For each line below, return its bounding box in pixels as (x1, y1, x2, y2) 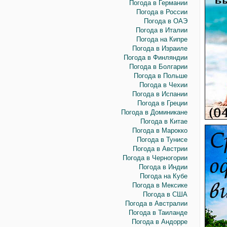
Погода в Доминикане (121, 108, 187, 116)
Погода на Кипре (136, 35, 187, 43)
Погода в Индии (138, 163, 187, 171)
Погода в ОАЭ (143, 17, 187, 25)
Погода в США (142, 191, 187, 198)
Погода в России (136, 8, 187, 16)
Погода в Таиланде (128, 209, 187, 216)
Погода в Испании (132, 90, 187, 98)
